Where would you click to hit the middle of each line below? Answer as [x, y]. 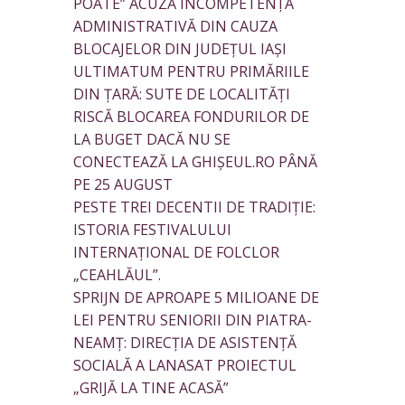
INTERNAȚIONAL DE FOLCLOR [176, 253]
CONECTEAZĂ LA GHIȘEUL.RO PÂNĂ [195, 162]
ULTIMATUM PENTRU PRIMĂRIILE [191, 72]
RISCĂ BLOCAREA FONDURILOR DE [191, 117]
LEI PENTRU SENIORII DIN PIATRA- [193, 320]
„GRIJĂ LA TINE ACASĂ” [151, 388]
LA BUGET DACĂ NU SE [152, 140]
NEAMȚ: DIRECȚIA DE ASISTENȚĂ [185, 343]
